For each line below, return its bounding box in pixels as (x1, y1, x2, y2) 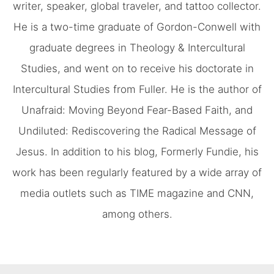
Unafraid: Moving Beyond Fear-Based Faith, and (21, 104, 253, 117)
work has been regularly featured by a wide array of (12, 166, 262, 179)
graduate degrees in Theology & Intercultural (29, 42, 245, 54)
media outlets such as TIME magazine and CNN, (20, 187, 254, 200)
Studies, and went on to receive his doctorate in (20, 62, 254, 75)
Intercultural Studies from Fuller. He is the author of (12, 83, 262, 96)
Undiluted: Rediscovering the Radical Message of (18, 125, 256, 138)
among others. (102, 208, 172, 221)
